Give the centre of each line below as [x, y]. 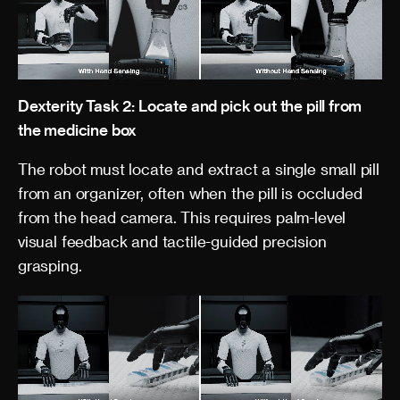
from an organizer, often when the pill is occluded [190, 193]
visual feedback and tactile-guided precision [172, 241]
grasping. [50, 265]
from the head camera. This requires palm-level [182, 217]
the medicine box [78, 129]
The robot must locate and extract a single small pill [199, 169]
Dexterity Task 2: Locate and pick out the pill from [190, 105]
